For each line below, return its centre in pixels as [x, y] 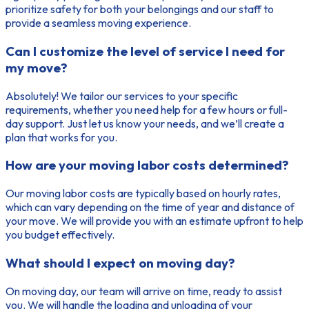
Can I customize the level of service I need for [145, 51]
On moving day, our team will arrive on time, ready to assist [144, 291]
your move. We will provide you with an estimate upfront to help [154, 221]
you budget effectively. [60, 235]
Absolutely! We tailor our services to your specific [122, 96]
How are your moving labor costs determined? [147, 165]
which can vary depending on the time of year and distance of [150, 207]
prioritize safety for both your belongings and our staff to [140, 9]
